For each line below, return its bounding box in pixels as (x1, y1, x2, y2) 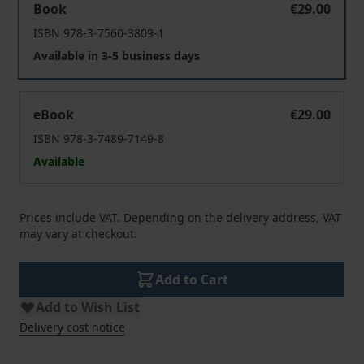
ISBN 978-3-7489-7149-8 (33, 131, 164, 146)
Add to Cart (155, 271, 228, 288)
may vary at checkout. (19, 226, 137, 241)
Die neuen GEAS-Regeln (19, 91, 163, 109)
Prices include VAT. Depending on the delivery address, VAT (19, 210, 341, 225)
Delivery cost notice (19, 319, 125, 335)
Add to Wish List (36, 298, 140, 316)
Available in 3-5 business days (33, 48, 200, 63)
